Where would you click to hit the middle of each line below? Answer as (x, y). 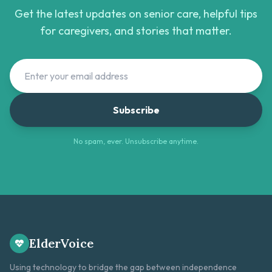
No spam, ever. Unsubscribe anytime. (136, 141)
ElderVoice (61, 243)
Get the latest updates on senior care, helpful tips (136, 14)
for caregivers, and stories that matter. (136, 31)
